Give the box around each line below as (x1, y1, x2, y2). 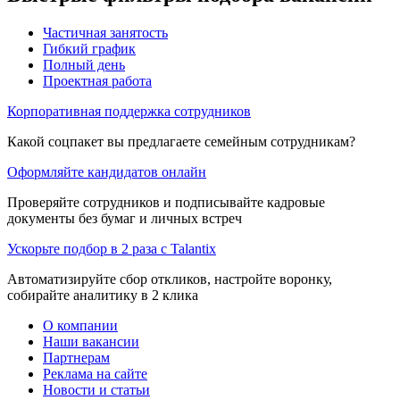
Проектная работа (43, 72, 152, 88)
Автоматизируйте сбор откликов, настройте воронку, (7, 271, 332, 287)
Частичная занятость (43, 24, 168, 40)
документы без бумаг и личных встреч (7, 210, 242, 226)
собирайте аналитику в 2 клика (7, 287, 198, 303)
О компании (43, 317, 118, 333)
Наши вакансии (43, 333, 139, 349)
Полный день (43, 56, 125, 72)
